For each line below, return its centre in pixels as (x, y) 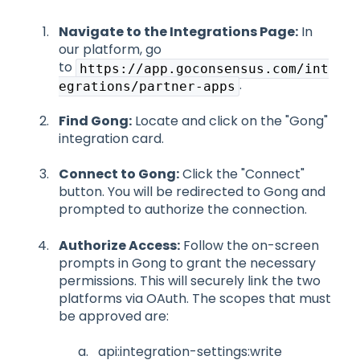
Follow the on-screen (250, 245)
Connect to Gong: (119, 174)
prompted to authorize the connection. (183, 210)
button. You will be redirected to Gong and (192, 192)
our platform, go (110, 50)
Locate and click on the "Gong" (230, 121)
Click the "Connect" (242, 174)
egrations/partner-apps (147, 87)
